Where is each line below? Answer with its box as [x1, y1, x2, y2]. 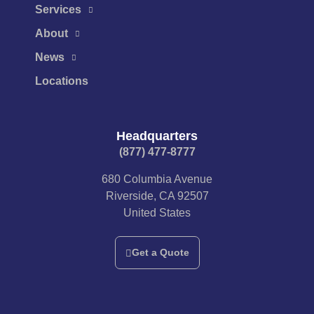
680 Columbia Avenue [102, 172, 212, 185]
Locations [35, 75, 88, 88]
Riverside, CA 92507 [105, 189, 209, 202]
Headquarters [116, 129, 198, 144]
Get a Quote [131, 247, 189, 259]
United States [123, 206, 191, 219]
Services [35, 4, 81, 16]
